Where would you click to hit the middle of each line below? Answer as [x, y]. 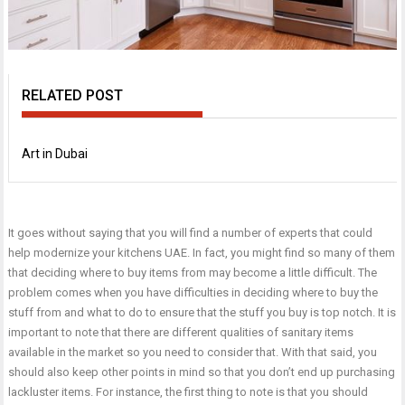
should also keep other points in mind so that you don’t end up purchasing [202, 372]
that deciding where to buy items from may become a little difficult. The [193, 272]
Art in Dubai [55, 153]
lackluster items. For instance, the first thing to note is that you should [188, 391]
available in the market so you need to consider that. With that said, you [193, 352]
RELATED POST [73, 95]
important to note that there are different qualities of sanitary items [181, 332]
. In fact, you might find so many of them [292, 252]
